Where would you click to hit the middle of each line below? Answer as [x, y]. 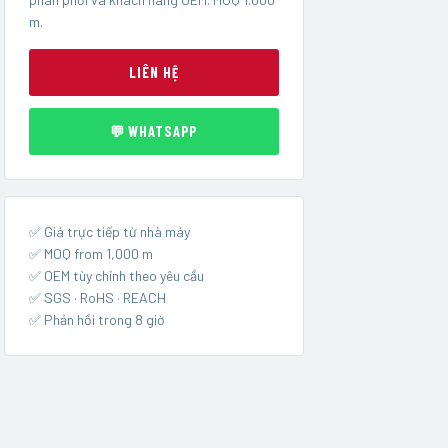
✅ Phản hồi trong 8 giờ [97, 319]
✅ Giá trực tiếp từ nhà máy [109, 231]
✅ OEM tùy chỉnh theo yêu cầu [116, 275]
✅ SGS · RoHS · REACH [97, 297]
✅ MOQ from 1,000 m [91, 253]
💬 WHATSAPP [154, 131]
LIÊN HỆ [154, 72]
